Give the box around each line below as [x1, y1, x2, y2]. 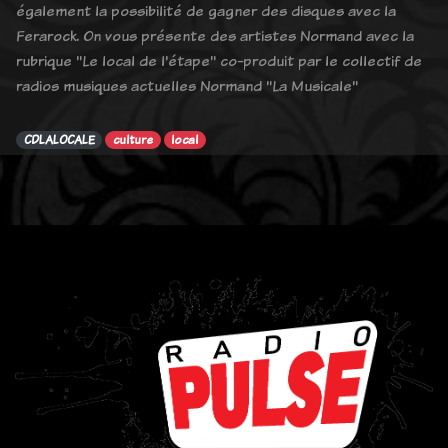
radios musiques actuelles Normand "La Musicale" [16, 74, 358, 96]
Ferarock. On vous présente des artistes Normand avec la [16, 24, 414, 46]
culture [113, 131, 154, 148]
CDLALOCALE [23, 131, 95, 148]
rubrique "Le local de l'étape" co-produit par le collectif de [16, 49, 422, 71]
